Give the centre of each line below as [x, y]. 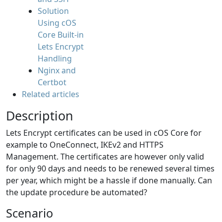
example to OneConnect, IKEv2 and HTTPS [85, 145]
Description [40, 115]
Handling [55, 58]
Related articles [51, 94]
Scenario [29, 213]
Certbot [52, 82]
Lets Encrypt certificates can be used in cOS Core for [104, 133]
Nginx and [57, 70]
